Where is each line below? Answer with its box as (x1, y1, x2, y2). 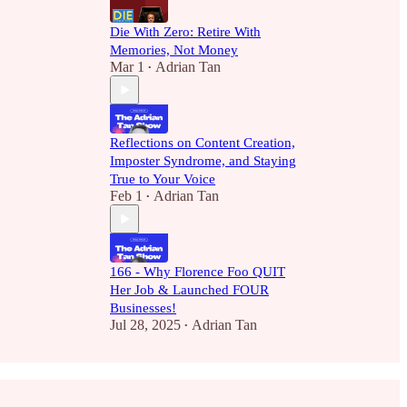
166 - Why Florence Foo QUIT (110, 264, 285, 279)
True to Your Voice (110, 172, 215, 186)
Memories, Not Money (110, 43, 238, 57)
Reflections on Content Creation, (110, 135, 295, 150)
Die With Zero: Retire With (110, 25, 261, 39)
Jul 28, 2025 (110, 317, 181, 333)
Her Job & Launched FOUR (110, 283, 269, 297)
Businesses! (110, 301, 176, 315)
